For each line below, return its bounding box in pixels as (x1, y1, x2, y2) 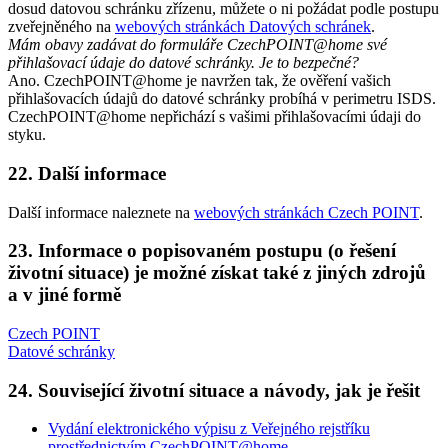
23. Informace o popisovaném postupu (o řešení (8, 240, 396, 262)
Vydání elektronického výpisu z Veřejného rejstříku (48, 420, 370, 438)
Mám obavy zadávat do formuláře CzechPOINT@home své (8, 36, 387, 54)
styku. (8, 126, 46, 144)
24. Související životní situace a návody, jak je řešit (8, 379, 420, 401)
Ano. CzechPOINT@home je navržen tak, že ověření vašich (8, 72, 391, 90)
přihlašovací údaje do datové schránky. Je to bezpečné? (8, 54, 359, 72)
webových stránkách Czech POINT (194, 203, 419, 221)
